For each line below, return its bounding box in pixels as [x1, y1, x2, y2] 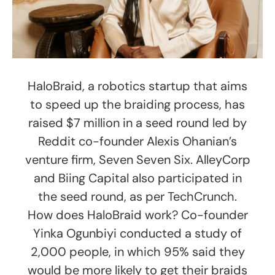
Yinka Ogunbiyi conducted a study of [33, 225, 242, 241]
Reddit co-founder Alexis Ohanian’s [38, 133, 237, 149]
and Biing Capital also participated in [33, 169, 242, 186]
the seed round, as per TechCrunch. [38, 188, 237, 204]
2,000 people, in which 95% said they [30, 243, 245, 260]
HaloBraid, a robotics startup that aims [28, 77, 247, 94]
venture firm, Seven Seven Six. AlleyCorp [25, 151, 250, 168]
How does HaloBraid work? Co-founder [27, 206, 248, 223]
